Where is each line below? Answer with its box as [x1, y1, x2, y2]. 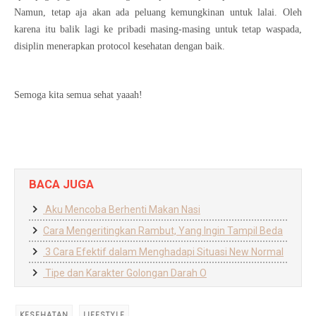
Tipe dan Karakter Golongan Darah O [43, 267, 207, 279]
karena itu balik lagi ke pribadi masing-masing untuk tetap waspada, [14, 24, 302, 35]
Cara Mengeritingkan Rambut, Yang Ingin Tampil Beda [43, 225, 283, 236]
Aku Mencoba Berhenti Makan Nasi [43, 204, 200, 215]
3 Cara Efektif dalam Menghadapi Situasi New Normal [43, 246, 284, 257]
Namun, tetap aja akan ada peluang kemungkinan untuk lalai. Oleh [14, 7, 302, 18]
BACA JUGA [29, 177, 94, 191]
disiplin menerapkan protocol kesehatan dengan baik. [14, 41, 225, 51]
